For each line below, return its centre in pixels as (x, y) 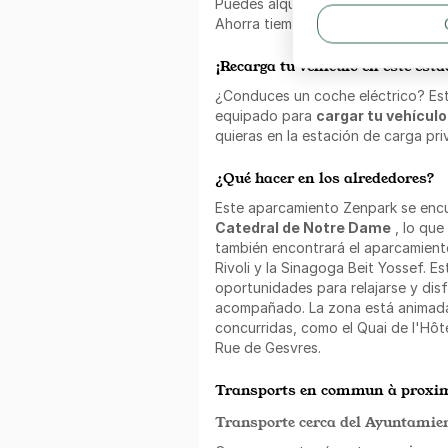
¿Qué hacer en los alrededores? (325, 177)
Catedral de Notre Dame (303, 227)
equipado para (265, 115)
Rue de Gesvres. (268, 347)
